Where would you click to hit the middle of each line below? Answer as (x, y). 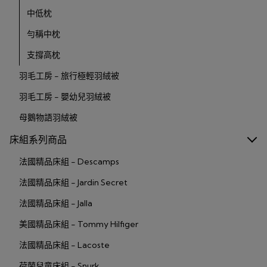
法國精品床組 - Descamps (69, 162)
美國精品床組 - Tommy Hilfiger (79, 224)
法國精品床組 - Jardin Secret (73, 183)
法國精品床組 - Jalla (56, 204)
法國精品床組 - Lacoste (64, 245)
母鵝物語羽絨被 (48, 118)
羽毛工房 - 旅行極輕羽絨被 (69, 76)
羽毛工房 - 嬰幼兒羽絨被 (65, 97)
